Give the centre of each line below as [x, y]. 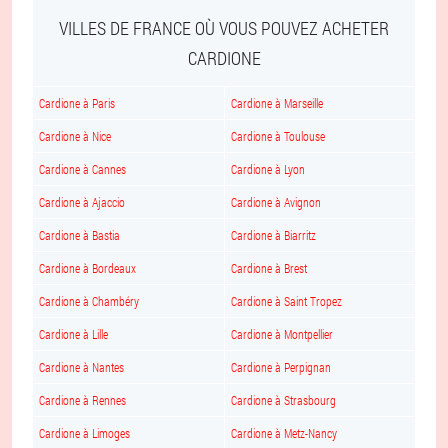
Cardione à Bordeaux [87, 268]
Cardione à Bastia [79, 235]
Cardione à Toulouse [278, 136]
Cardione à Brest [269, 268]
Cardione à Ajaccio [82, 202]
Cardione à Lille [73, 334]
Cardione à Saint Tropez [286, 301]
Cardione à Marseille [277, 103]
